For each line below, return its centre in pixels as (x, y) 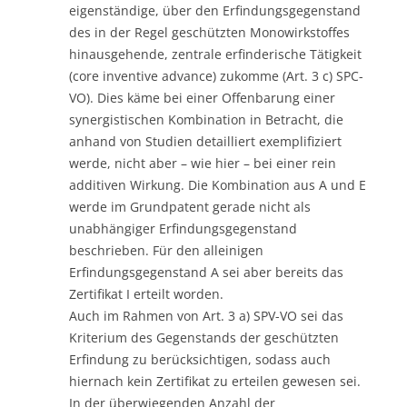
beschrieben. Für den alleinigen (166, 250)
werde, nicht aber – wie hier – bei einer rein (203, 163)
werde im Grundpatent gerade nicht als (190, 206)
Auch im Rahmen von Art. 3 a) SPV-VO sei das (206, 315)
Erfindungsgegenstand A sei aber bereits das (206, 272)
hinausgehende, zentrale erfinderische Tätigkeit (215, 54)
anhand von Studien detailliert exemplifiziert (205, 141)
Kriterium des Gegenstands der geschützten (204, 337)
